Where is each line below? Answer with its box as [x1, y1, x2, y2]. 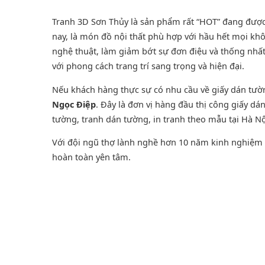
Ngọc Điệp [52, 98, 96, 110]
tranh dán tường [82, 112, 148, 125]
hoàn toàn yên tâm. [52, 151, 131, 163]
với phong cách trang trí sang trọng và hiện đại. [52, 60, 244, 72]
